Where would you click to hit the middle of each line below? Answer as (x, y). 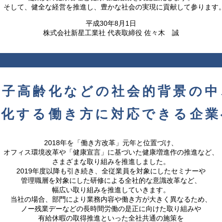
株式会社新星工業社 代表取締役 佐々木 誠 (111, 33)
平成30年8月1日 (111, 24)
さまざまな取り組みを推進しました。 (111, 161)
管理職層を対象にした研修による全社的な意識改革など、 (111, 180)
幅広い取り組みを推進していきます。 (111, 190)
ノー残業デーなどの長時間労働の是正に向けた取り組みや (111, 208)
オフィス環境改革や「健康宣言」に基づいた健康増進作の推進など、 (111, 152)
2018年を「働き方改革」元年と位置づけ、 (111, 142)
